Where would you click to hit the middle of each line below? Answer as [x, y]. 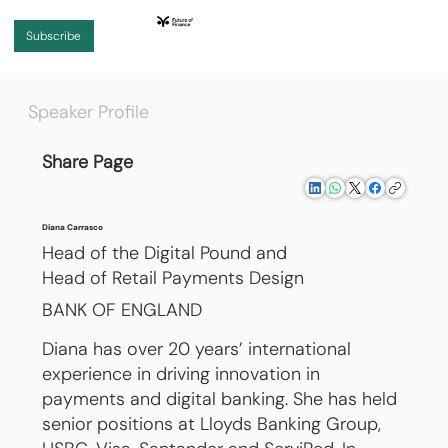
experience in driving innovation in [181, 374]
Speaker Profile [89, 112]
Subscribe [54, 36]
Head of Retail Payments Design [173, 277]
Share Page [87, 161]
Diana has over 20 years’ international [197, 349]
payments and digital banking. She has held [220, 399]
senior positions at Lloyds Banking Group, [212, 424]
